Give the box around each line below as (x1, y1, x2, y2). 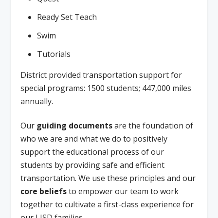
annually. (20, 96, 54, 107)
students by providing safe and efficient (20, 159, 165, 170)
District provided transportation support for (20, 70, 182, 81)
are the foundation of (112, 120, 194, 131)
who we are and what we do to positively (20, 133, 168, 144)
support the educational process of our (20, 146, 164, 157)
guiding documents (36, 120, 113, 131)
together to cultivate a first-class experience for (20, 199, 194, 210)
